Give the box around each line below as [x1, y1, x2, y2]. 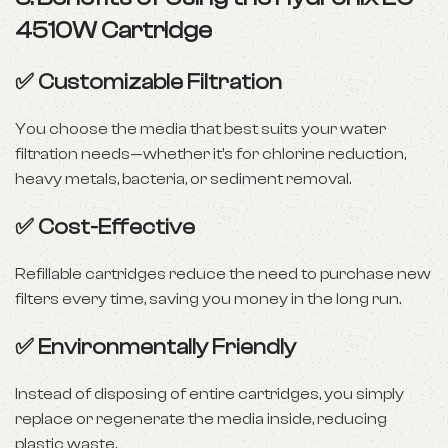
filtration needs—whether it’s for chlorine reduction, [15, 145, 406, 163]
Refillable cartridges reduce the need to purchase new [15, 265, 431, 283]
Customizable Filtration [38, 69, 282, 95]
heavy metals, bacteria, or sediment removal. [15, 170, 351, 188]
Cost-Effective [38, 214, 195, 240]
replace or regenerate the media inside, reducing [15, 410, 387, 428]
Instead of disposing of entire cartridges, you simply [15, 385, 404, 403]
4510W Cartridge [15, 17, 212, 44]
